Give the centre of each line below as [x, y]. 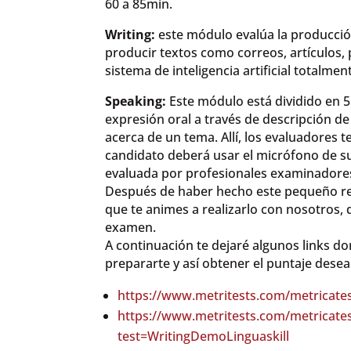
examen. [131, 228]
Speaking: [136, 101]
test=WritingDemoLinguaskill [204, 337]
